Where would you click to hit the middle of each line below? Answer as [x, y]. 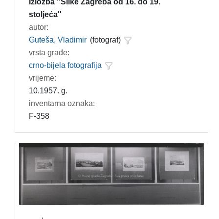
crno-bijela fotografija [65, 65]
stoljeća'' [45, 14]
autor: [38, 27]
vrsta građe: [49, 52]
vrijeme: [42, 78]
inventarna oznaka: [62, 103]
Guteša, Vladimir [57, 40]
